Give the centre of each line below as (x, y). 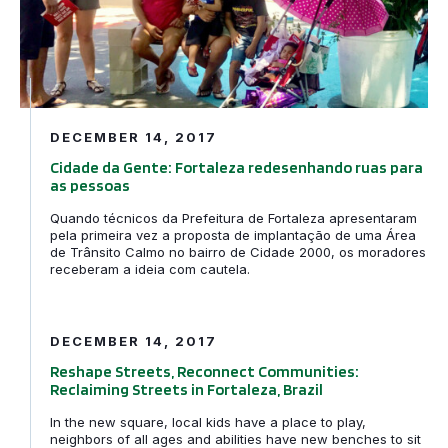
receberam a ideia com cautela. (150, 269)
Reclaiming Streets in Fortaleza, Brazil (186, 390)
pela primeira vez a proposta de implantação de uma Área (233, 235)
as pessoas (90, 186)
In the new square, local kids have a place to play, (208, 422)
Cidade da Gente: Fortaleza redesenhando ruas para (236, 168)
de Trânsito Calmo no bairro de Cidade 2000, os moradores (238, 252)
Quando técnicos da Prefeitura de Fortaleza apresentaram (233, 218)
